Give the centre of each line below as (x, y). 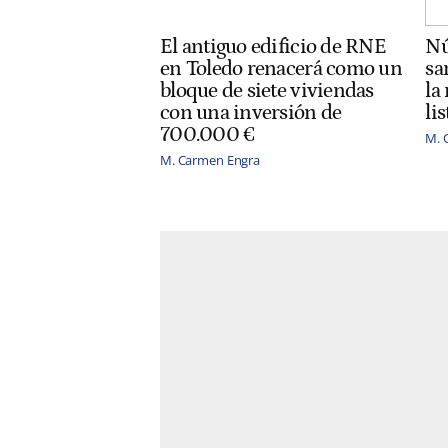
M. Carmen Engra (210, 160)
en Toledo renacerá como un (281, 69)
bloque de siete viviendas (267, 91)
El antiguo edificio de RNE (273, 47)
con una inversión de (251, 113)
